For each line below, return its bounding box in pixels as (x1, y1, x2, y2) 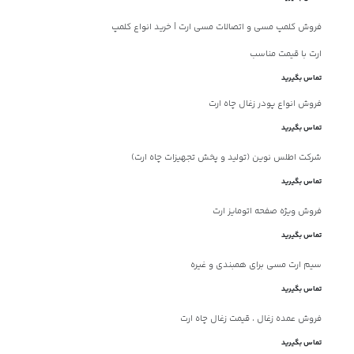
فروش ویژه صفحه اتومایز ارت (212, 204, 322, 218)
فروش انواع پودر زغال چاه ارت (208, 96, 322, 111)
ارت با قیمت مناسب (249, 47, 322, 61)
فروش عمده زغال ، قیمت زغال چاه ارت (179, 311, 322, 326)
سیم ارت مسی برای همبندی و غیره (190, 258, 322, 272)
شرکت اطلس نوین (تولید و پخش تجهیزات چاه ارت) (130, 150, 322, 164)
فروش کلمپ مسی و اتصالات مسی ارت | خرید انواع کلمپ (111, 20, 322, 34)
